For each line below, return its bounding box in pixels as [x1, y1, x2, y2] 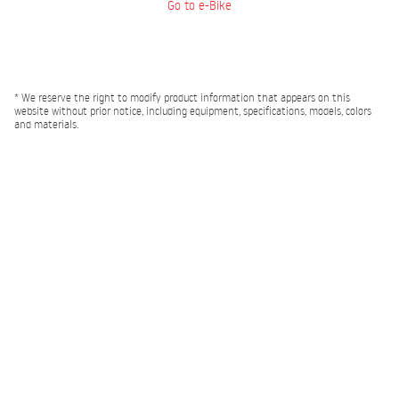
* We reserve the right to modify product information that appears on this [14, 91, 350, 104]
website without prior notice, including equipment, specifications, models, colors [14, 104, 371, 118]
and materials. [14, 118, 78, 131]
